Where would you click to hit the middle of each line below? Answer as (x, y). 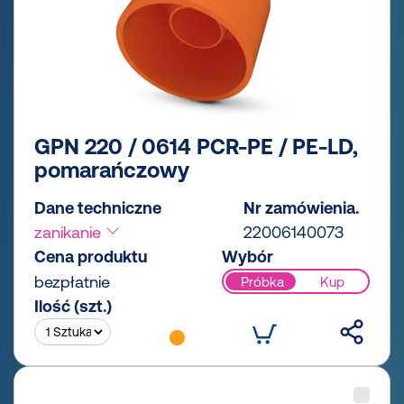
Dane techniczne (98, 208)
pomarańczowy (112, 170)
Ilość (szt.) (73, 307)
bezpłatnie (72, 282)
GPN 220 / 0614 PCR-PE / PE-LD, (196, 147)
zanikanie (70, 233)
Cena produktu (91, 257)
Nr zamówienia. (301, 208)
